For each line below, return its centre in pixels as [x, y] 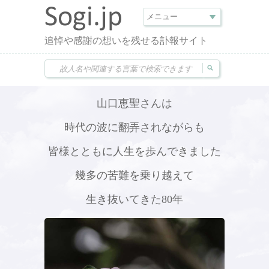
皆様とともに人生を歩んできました [134, 151]
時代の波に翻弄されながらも [134, 127]
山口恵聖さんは [134, 103]
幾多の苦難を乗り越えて [134, 175]
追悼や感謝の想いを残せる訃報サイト [126, 41]
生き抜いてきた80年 [134, 199]
